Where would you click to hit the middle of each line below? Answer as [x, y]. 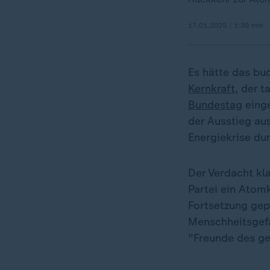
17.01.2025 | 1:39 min [226, 25]
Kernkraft [212, 89]
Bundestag [215, 105]
